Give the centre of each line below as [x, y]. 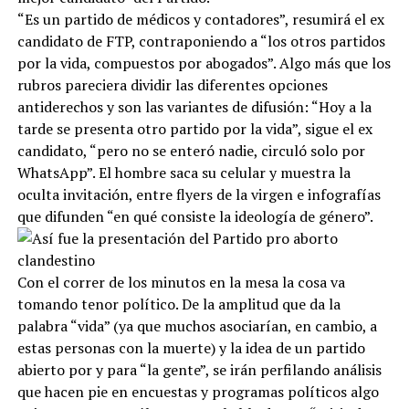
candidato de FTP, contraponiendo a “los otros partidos [201, 41]
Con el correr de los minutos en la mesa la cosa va [181, 282]
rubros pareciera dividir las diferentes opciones [172, 84]
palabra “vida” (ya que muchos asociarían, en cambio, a [197, 325]
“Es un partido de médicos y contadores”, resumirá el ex [200, 19]
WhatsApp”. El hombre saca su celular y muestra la [184, 172]
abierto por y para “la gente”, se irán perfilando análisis [199, 369]
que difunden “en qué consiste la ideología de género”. [195, 216]
